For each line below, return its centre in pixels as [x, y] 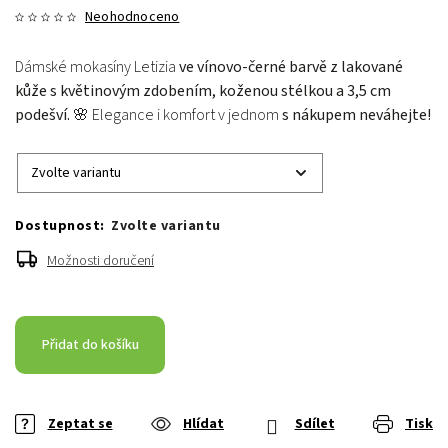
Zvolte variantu [164, 226]
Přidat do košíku [90, 345]
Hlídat [203, 424]
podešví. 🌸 [53, 115]
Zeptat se [80, 424]
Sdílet [314, 424]
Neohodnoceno [132, 17]
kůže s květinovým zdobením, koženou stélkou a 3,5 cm [203, 91]
